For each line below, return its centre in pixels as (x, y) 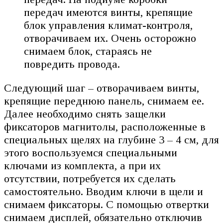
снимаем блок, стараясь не (88, 51)
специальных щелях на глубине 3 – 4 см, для (111, 139)
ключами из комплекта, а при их (82, 165)
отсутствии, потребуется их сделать (90, 178)
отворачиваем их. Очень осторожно (110, 38)
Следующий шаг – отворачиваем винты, (102, 88)
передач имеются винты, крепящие (108, 12)
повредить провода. (72, 64)
